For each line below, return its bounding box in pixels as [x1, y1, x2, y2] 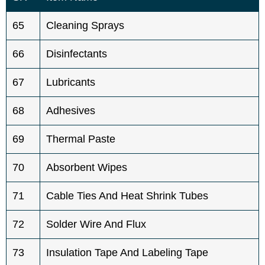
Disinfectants [46, 47, 107, 60]
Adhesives [46, 104, 95, 117]
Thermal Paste [46, 132, 115, 145]
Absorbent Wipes [46, 161, 127, 173]
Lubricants [46, 76, 95, 88]
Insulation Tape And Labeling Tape [46, 246, 208, 258]
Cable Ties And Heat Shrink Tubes [46, 189, 208, 202]
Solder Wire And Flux [46, 218, 146, 230]
